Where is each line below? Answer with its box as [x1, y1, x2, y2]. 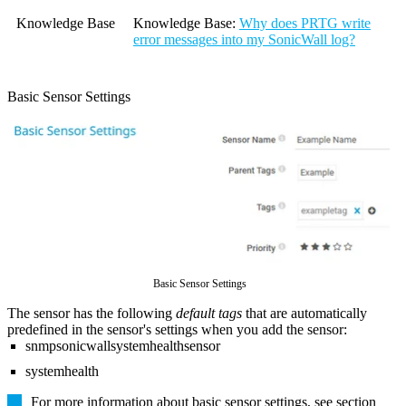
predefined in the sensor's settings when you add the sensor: [7, 321, 347, 337]
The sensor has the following [7, 304, 176, 321]
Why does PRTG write [239, 14, 371, 31]
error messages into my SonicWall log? [133, 31, 355, 47]
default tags [176, 304, 242, 321]
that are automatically [242, 304, 367, 321]
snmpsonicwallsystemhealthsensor [25, 337, 220, 353]
